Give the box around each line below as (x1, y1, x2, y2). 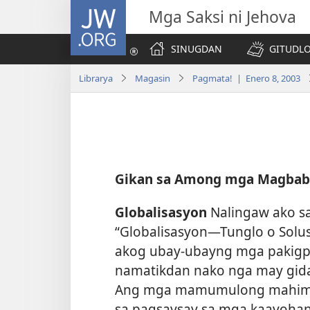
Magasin (135, 71, 170, 84)
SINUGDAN (171, 42, 222, 55)
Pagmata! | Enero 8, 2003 (192, 71, 300, 84)
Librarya (79, 71, 113, 84)
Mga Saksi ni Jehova (149, 6, 296, 28)
